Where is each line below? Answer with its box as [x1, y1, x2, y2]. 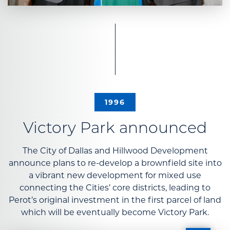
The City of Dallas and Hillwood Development [22, 145, 208, 156]
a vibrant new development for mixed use [29, 170, 201, 180]
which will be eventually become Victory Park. [21, 207, 209, 217]
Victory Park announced [23, 121, 207, 137]
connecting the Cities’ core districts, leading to [20, 182, 210, 193]
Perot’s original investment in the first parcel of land [9, 195, 221, 205]
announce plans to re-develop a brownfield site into [8, 158, 222, 168]
